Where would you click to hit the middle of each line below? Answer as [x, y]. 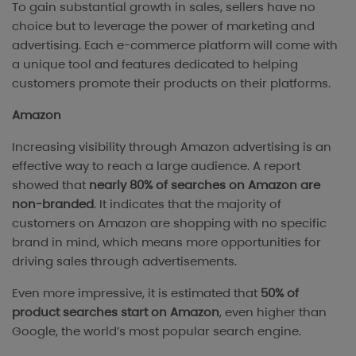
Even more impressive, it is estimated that [136, 292]
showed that [50, 184]
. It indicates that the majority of [188, 203]
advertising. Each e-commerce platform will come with [175, 44]
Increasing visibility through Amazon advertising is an [172, 146]
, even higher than [273, 311]
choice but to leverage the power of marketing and [163, 25]
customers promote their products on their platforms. [171, 83]
